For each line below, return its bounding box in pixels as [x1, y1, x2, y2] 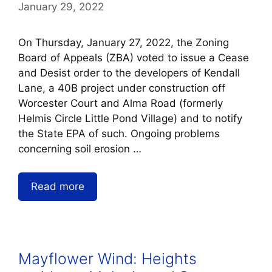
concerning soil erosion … [18, 143, 141, 155]
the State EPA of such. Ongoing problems [18, 127, 220, 140]
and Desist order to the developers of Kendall [18, 67, 240, 80]
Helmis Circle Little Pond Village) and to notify [18, 112, 242, 125]
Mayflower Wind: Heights [18, 249, 197, 268]
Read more [31, 180, 84, 192]
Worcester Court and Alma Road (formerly [18, 97, 223, 110]
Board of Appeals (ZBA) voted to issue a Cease [18, 52, 249, 64]
